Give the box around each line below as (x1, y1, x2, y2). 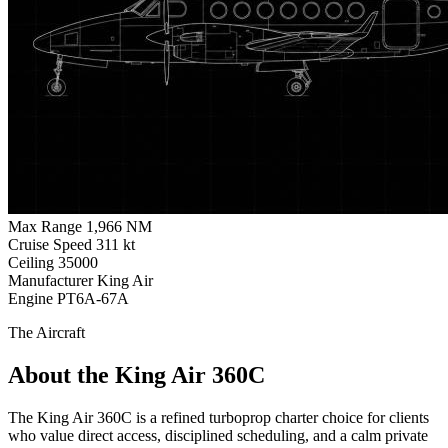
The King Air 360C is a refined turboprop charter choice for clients (8, 408, 429, 426)
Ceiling (8, 253, 54, 271)
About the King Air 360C (8, 361, 265, 388)
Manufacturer (8, 271, 93, 289)
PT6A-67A (57, 289, 129, 307)
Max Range (8, 217, 82, 235)
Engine (8, 289, 53, 307)
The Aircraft (8, 323, 85, 341)
